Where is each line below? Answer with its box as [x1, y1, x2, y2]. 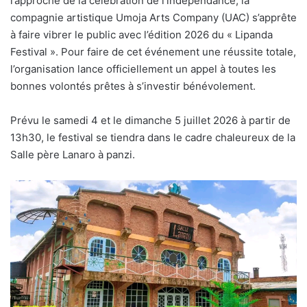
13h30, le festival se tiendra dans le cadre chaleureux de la [10, 130, 295, 144]
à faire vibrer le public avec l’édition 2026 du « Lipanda [10, 27, 273, 41]
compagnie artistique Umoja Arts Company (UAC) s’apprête [10, 10, 297, 24]
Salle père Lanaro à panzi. [10, 147, 135, 161]
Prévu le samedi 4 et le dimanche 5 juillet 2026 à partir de [10, 113, 291, 127]
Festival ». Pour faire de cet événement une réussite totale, [10, 45, 296, 58]
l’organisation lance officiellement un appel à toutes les [10, 62, 276, 75]
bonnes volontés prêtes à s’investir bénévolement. [10, 79, 256, 93]
